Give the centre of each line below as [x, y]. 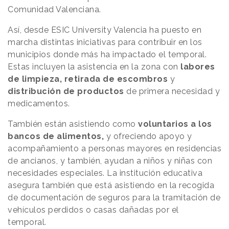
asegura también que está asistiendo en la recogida [111, 186]
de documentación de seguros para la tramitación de [114, 198]
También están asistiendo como [73, 124]
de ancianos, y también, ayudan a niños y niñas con [110, 161]
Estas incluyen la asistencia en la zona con [93, 67]
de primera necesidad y [173, 91]
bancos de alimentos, [56, 136]
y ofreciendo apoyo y [148, 136]
